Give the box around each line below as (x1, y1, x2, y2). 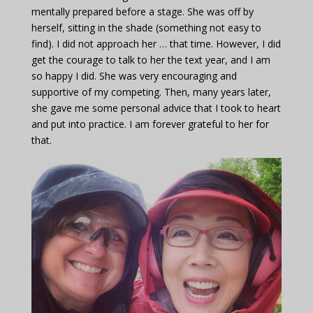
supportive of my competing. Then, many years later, (31, 85, 271, 99)
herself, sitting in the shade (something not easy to (31, 21, 261, 35)
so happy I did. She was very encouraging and (31, 69, 237, 83)
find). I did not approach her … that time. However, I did (31, 37, 281, 51)
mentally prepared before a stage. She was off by (31, 5, 254, 19)
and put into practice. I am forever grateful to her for (31, 117, 269, 131)
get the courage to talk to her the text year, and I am (31, 53, 270, 67)
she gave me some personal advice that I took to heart (31, 101, 281, 115)
